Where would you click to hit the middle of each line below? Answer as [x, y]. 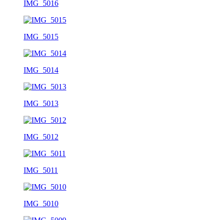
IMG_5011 [41, 170]
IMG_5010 [41, 203]
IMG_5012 [41, 137]
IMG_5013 [41, 103]
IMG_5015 [41, 36]
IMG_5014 [41, 70]
